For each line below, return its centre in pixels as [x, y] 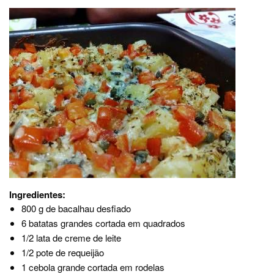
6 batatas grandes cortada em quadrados [103, 223]
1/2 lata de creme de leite [71, 238]
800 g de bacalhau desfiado [76, 208]
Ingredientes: [37, 194]
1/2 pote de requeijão [63, 252]
